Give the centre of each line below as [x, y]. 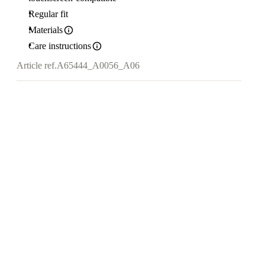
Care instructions [60, 46]
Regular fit [48, 14]
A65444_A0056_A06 [98, 66]
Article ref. [37, 66]
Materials [46, 30]
